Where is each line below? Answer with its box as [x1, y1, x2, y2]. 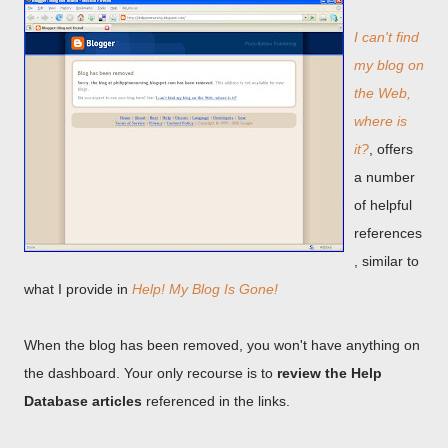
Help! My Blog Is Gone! [132, 281, 278, 297]
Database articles [24, 393, 142, 409]
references [354, 225, 422, 241]
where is [354, 113, 407, 129]
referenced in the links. [142, 393, 290, 409]
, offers [369, 141, 413, 157]
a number [354, 169, 415, 185]
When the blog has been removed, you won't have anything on [24, 337, 420, 353]
